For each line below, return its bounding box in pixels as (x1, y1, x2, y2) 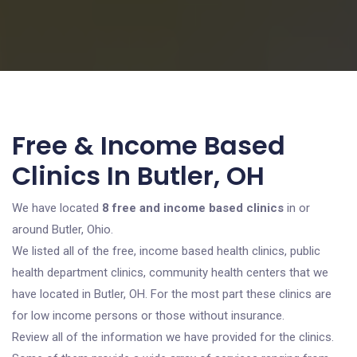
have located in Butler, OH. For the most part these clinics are (12, 287, 331, 301)
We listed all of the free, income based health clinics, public (12, 244, 320, 258)
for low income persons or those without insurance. (12, 308, 284, 323)
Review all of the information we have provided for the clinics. (12, 330, 334, 344)
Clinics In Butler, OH (12, 158, 265, 194)
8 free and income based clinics (102, 201, 284, 215)
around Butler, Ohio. (12, 222, 113, 237)
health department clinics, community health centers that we (12, 265, 328, 280)
